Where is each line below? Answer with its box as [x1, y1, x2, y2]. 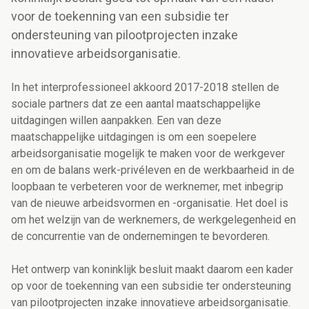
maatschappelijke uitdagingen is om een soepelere [11, 130, 257, 144]
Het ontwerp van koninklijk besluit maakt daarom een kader [11, 263, 293, 277]
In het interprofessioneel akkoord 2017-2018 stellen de [11, 81, 279, 94]
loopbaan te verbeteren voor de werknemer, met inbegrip [11, 180, 283, 194]
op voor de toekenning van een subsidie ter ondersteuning [11, 279, 291, 293]
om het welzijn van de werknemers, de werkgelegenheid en [11, 213, 296, 227]
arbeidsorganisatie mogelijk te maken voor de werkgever [11, 147, 285, 161]
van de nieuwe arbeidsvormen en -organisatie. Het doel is [11, 197, 288, 210]
